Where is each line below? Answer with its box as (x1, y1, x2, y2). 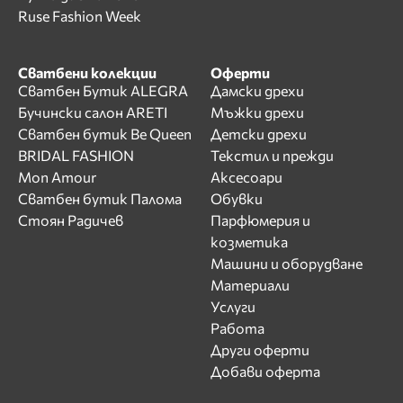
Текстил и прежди (210, 146, 334, 164)
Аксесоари (210, 167, 282, 185)
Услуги (210, 297, 255, 315)
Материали (210, 275, 290, 293)
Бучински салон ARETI (18, 103, 167, 121)
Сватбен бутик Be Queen (18, 124, 192, 142)
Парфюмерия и (210, 210, 310, 228)
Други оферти (210, 340, 309, 358)
